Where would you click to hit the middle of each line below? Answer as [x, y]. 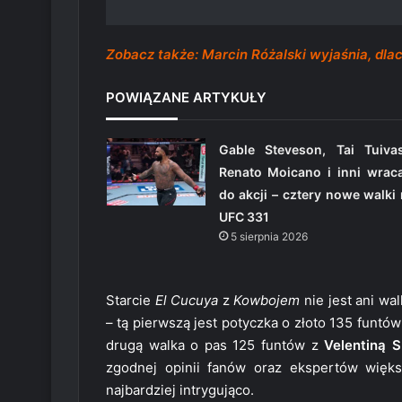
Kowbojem [267, 301]
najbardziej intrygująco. [180, 390]
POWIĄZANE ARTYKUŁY [186, 98]
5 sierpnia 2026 [269, 237]
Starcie [131, 301]
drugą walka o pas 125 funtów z [215, 345]
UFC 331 [244, 217]
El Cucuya [187, 301]
